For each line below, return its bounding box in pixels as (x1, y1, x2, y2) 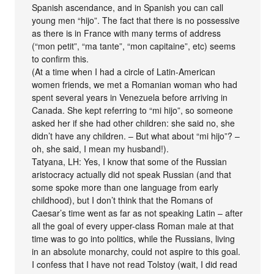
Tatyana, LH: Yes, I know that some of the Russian (32, 155, 228, 168)
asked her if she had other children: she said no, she (32, 116, 235, 129)
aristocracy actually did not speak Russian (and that (32, 168, 232, 180)
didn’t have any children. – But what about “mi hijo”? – (32, 129, 240, 142)
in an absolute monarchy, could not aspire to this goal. (32, 245, 241, 257)
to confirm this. (32, 52, 89, 65)
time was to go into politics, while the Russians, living (32, 232, 235, 245)
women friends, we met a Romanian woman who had (32, 78, 238, 91)
